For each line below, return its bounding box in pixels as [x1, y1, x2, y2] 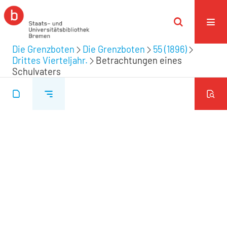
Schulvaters [12, 66, 61, 77]
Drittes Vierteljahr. [12, 55, 88, 66]
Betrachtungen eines [96, 55, 182, 66]
